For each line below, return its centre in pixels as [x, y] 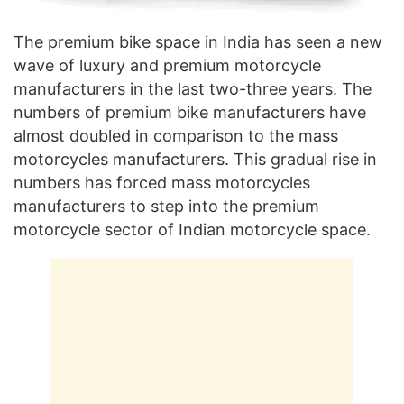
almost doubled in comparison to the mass [176, 136]
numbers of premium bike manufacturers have [190, 113]
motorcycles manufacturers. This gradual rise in [195, 160]
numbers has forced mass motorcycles [162, 183]
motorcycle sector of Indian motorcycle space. [192, 230]
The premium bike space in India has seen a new [198, 42]
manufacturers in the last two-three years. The [193, 89]
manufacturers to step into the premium [166, 207]
